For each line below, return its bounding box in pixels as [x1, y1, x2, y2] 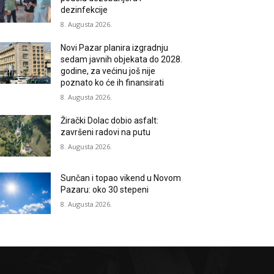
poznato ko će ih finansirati [61, 78, 165, 87]
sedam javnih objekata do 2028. [61, 54, 183, 64]
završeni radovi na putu [61, 127, 151, 137]
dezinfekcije [61, 5, 108, 15]
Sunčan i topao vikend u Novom [61, 173, 182, 183]
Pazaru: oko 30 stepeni [61, 185, 149, 195]
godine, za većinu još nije [61, 66, 156, 76]
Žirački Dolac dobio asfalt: [61, 116, 159, 125]
